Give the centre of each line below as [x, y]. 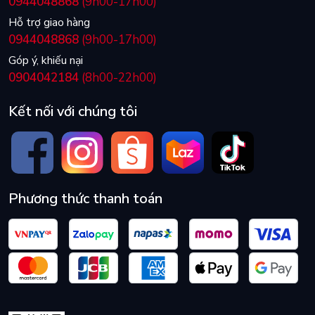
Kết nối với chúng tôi [73, 112]
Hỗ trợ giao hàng [49, 23]
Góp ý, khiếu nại [46, 61]
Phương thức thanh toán [85, 199]
